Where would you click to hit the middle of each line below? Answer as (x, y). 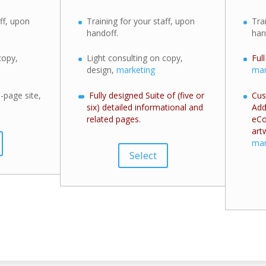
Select (143, 155)
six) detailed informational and (145, 107)
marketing (136, 70)
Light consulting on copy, (135, 58)
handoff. (103, 33)
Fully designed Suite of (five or (147, 95)
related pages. (114, 119)
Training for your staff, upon (141, 21)
